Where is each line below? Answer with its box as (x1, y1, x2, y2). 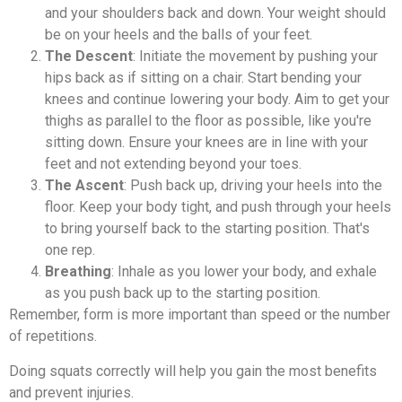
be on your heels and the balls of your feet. (45, 26, 312, 44)
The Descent (45, 48, 133, 66)
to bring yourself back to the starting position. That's (45, 220, 370, 238)
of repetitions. (9, 328, 97, 345)
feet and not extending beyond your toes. (45, 155, 301, 173)
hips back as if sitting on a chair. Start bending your (45, 69, 362, 87)
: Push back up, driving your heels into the (124, 177, 382, 195)
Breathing (45, 263, 111, 281)
